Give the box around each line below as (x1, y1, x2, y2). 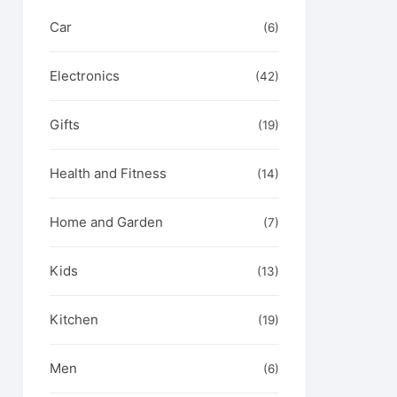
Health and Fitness (50, 165, 167, 182)
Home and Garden (50, 214, 163, 230)
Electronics (50, 67, 120, 84)
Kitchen (50, 311, 98, 328)
